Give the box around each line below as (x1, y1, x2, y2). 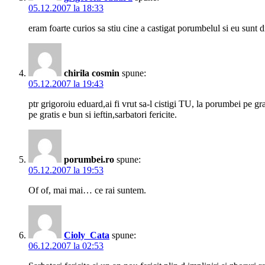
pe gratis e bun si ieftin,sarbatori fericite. (28, 109, 177, 120)
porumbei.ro (64, 154, 114, 165)
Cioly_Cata (64, 230, 109, 241)
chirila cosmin (64, 68, 119, 79)
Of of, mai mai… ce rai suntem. (28, 185, 146, 196)
